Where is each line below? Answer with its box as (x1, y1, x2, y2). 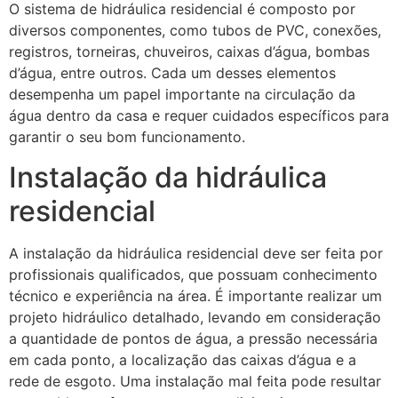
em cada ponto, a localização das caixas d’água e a (9, 350, 356, 369)
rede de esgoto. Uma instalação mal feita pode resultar (9, 371, 381, 390)
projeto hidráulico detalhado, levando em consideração (9, 307, 381, 326)
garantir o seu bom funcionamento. (9, 128, 245, 147)
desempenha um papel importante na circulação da (9, 85, 355, 104)
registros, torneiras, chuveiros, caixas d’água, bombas (9, 43, 370, 61)
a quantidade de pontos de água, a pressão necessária (9, 329, 378, 347)
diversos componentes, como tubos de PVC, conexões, (9, 21, 381, 40)
